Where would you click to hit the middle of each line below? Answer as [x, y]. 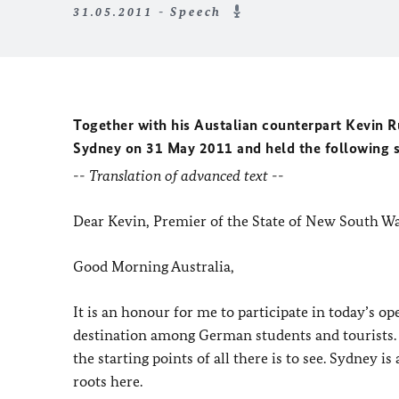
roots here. [108, 381]
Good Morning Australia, [154, 266]
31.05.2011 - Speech [150, 12]
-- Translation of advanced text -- [179, 175]
